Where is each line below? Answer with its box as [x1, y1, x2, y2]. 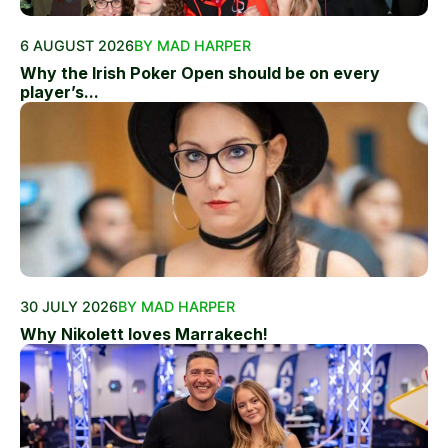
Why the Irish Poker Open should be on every [20, 63, 380, 83]
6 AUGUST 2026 [20, 37, 134, 54]
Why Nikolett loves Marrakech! [20, 324, 268, 344]
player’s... [20, 82, 99, 102]
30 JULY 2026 [20, 298, 118, 315]
